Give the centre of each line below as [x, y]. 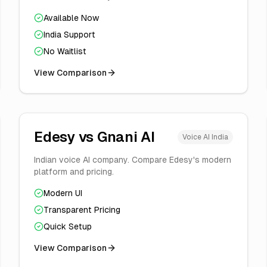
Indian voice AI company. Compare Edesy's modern [133, 160]
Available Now [71, 18]
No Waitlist [65, 51]
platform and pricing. [74, 172]
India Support [69, 35]
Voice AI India [205, 137]
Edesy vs [66, 137]
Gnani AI [126, 137]
